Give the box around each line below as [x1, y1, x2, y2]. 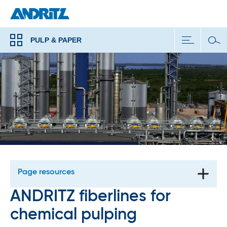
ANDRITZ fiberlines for [10, 188, 171, 205]
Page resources [18, 168, 74, 176]
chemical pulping [10, 207, 137, 223]
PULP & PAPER [30, 36, 82, 44]
